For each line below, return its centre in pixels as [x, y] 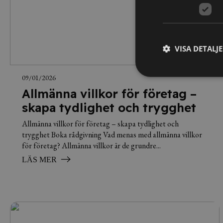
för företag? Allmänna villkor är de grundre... [91, 146]
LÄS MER [39, 160]
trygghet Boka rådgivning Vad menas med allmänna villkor [112, 135]
